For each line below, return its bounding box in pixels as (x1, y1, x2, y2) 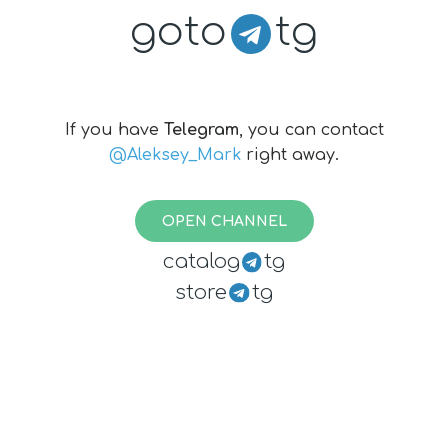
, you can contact (238, 121, 384, 139)
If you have (64, 121, 164, 139)
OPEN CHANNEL (161, 214, 287, 229)
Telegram (163, 121, 239, 139)
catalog (162, 249, 240, 273)
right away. (246, 146, 339, 164)
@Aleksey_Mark (109, 146, 241, 164)
